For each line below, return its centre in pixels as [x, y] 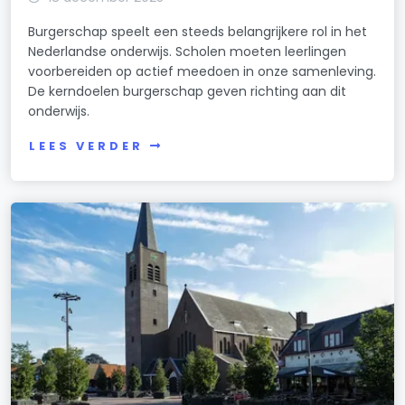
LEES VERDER [86, 146]
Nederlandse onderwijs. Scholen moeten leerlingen [188, 52]
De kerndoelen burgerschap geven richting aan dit [188, 92]
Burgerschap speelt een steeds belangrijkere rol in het [198, 32]
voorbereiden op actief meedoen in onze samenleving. [202, 72]
